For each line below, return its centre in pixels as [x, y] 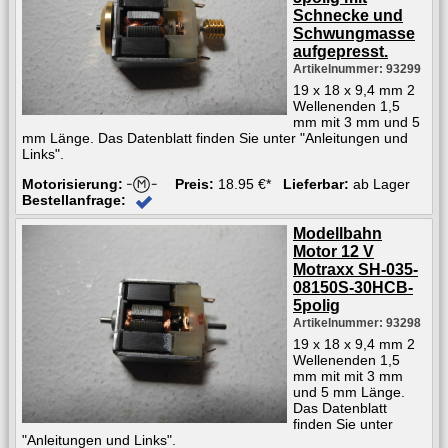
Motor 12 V [333, 251]
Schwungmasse [354, 33]
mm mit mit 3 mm [348, 375]
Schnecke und [348, 15]
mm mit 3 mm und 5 [356, 121]
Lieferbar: [316, 183]
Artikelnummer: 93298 [357, 322]
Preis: [194, 183]
